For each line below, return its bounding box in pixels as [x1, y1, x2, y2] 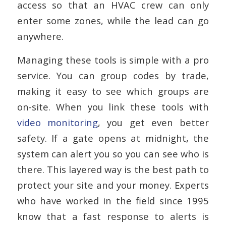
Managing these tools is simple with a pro [17, 53, 209, 66]
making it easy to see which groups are [17, 84, 209, 97]
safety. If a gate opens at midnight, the [17, 131, 209, 144]
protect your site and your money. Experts [17, 178, 209, 191]
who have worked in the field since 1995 [17, 194, 209, 207]
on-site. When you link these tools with [17, 100, 209, 113]
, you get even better [97, 116, 209, 129]
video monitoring [17, 116, 98, 129]
